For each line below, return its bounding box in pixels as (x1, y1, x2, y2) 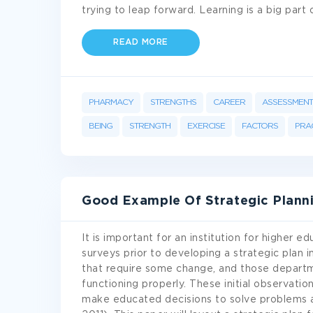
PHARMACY (89, 99, 133, 106)
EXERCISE (187, 122, 225, 130)
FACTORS (242, 122, 278, 130)
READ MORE (113, 38, 168, 46)
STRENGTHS (150, 99, 196, 106)
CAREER (213, 99, 245, 106)
